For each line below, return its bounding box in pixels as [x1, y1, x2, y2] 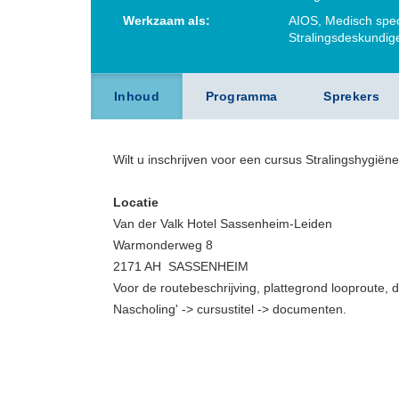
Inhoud [114, 89, 160, 103]
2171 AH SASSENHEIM [113, 259, 248, 273]
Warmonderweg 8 [113, 238, 213, 252]
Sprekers [323, 89, 380, 103]
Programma [206, 89, 278, 103]
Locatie [113, 195, 159, 209]
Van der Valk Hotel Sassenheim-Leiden [113, 216, 332, 231]
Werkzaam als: [123, 13, 210, 28]
